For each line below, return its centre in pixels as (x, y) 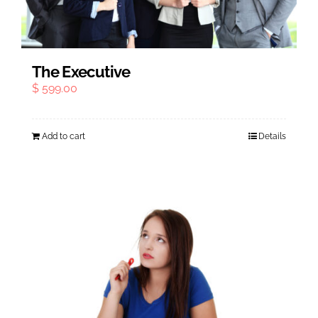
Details (272, 136)
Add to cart (64, 136)
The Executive (81, 72)
